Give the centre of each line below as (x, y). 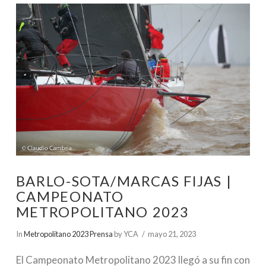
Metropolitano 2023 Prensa (68, 234)
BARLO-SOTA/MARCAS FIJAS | (124, 181)
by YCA (125, 234)
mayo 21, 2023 (172, 234)
